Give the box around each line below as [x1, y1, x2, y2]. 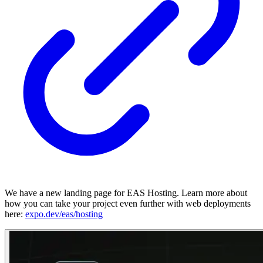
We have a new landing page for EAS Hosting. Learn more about [5, 188, 247, 198]
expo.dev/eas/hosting [25, 209, 103, 220]
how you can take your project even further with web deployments [5, 198, 251, 209]
